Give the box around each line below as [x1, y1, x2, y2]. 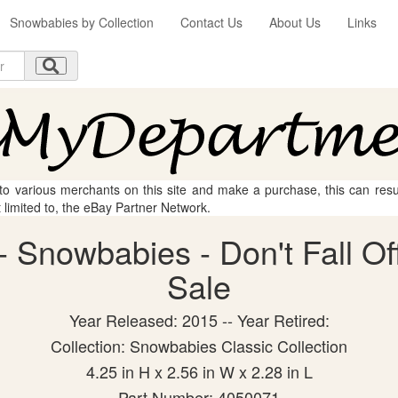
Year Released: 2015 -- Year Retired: [68, 308, 330, 331]
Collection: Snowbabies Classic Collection [51, 334, 347, 357]
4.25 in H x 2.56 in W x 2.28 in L [85, 360, 313, 383]
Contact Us [180, 13, 243, 31]
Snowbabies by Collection [10, 13, 154, 31]
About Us [269, 13, 321, 31]
